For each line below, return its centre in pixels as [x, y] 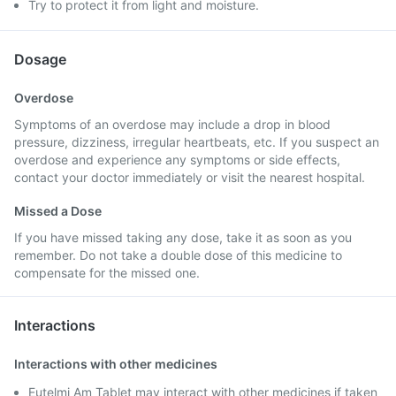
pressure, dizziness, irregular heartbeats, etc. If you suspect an [197, 142]
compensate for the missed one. [107, 273]
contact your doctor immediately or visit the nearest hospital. [190, 177]
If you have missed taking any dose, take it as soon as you [183, 237]
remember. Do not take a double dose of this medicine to [178, 255]
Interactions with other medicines [116, 364]
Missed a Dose [58, 211]
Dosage [40, 59]
